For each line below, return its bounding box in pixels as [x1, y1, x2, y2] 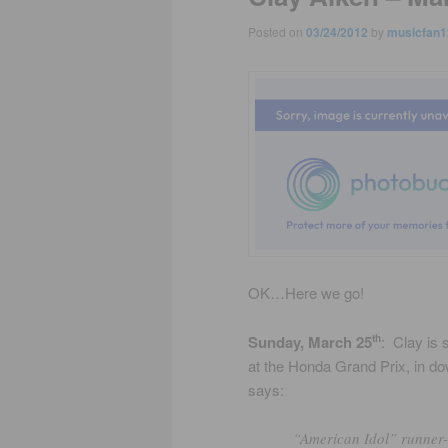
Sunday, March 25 [248, 330, 372, 353]
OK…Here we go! [248, 282, 364, 304]
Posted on [248, 22, 306, 40]
